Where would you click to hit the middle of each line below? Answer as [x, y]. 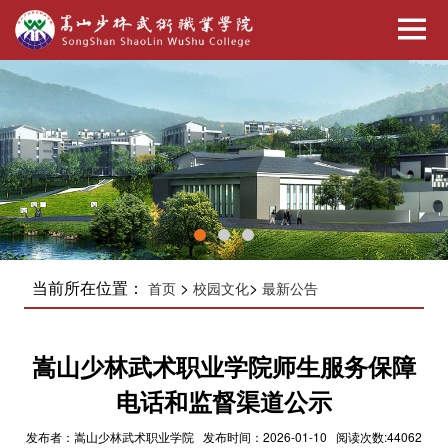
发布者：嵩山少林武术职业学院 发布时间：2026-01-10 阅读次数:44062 [224, 436]
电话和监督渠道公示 [224, 400]
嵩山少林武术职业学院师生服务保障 [224, 365]
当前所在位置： [89, 287]
